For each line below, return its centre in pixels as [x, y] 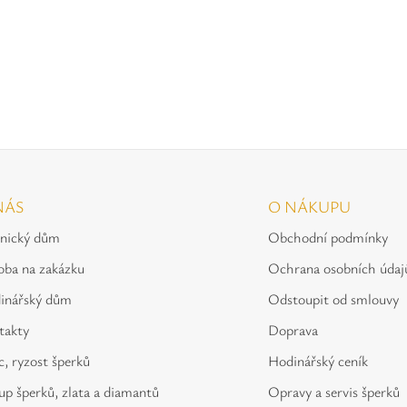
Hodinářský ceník [318, 361]
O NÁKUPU [309, 206]
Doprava [293, 330]
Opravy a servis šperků [334, 392]
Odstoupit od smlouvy [333, 299]
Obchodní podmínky [328, 237]
